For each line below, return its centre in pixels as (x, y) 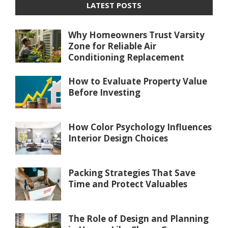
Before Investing (104, 93)
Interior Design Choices (118, 138)
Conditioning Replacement (126, 58)
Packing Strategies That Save (132, 173)
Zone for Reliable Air (112, 46)
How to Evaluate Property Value (138, 81)
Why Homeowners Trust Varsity (136, 35)
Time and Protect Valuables (128, 184)
